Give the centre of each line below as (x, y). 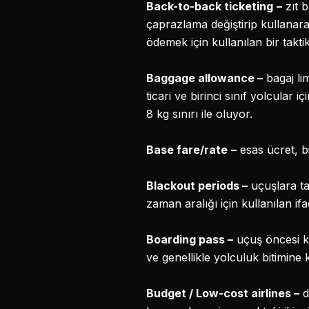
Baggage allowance (202, 78)
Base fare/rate (187, 150)
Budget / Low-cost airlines (220, 293)
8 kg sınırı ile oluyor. (199, 114)
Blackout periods (194, 186)
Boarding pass (187, 239)
